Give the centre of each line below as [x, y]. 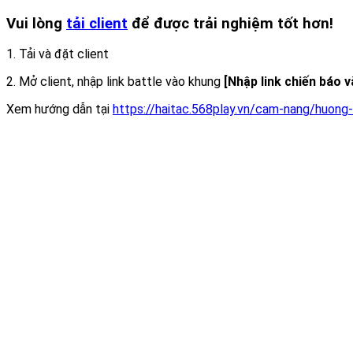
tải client [97, 23]
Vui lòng [36, 23]
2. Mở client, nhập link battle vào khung [115, 82]
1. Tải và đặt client [58, 54]
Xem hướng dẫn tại [59, 110]
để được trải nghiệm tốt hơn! [230, 23]
